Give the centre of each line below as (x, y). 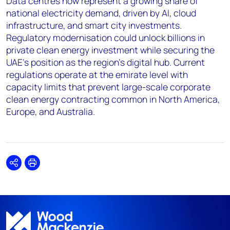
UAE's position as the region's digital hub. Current (106, 62)
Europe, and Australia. (51, 111)
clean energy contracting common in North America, (113, 99)
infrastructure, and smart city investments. (94, 25)
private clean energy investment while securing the (110, 50)
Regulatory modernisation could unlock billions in (106, 37)
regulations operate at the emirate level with (97, 74)
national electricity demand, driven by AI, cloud (101, 13)
